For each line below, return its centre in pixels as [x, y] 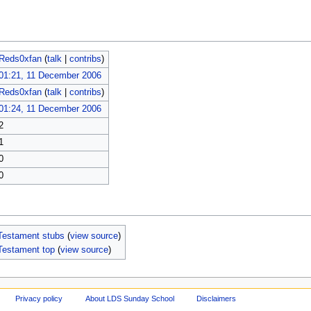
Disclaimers [217, 298]
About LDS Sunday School [129, 298]
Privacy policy [39, 298]
